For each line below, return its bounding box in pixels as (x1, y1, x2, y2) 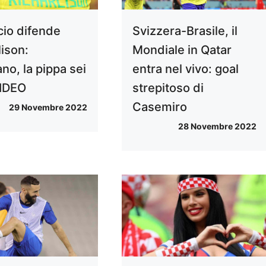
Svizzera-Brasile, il (132, 24, 237, 39)
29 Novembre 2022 (8, 102, 87, 113)
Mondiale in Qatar (132, 43, 232, 58)
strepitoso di (132, 81, 204, 96)
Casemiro (132, 100, 187, 115)
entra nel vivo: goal (132, 62, 239, 77)
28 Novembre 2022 (178, 121, 256, 132)
